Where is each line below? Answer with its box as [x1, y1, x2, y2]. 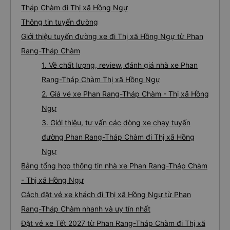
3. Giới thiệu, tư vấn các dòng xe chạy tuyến [42, 118, 190, 127]
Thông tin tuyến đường [21, 17, 98, 26]
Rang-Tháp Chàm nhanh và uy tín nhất [21, 204, 150, 213]
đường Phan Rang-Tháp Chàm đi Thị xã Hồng [42, 132, 195, 141]
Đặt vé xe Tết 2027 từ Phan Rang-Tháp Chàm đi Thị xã [21, 219, 205, 227]
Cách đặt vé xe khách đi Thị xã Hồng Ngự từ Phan [21, 190, 191, 199]
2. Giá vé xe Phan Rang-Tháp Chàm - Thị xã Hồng [42, 89, 209, 98]
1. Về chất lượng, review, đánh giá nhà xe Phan [42, 61, 198, 69]
